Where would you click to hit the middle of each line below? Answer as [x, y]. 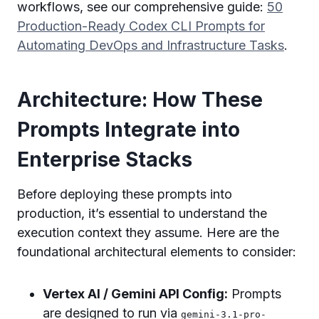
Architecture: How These [140, 99]
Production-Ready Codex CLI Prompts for [141, 26]
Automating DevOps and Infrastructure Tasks [151, 45]
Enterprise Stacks [105, 159]
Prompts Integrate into [129, 129]
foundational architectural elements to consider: [157, 251]
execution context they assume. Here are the [148, 232]
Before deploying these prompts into [125, 194]
